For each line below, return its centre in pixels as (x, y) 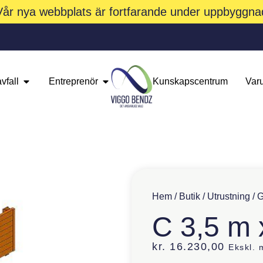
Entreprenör (73, 81)
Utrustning (229, 197)
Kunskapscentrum (190, 81)
